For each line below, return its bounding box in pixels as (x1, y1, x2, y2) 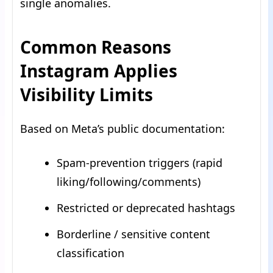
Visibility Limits (20, 83, 153, 107)
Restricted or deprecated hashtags (57, 200, 235, 216)
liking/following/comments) (57, 174, 200, 190)
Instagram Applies (20, 59, 177, 83)
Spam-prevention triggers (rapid (57, 155, 222, 171)
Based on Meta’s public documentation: (20, 121, 225, 136)
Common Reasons (20, 35, 171, 59)
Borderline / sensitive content (57, 227, 210, 242)
